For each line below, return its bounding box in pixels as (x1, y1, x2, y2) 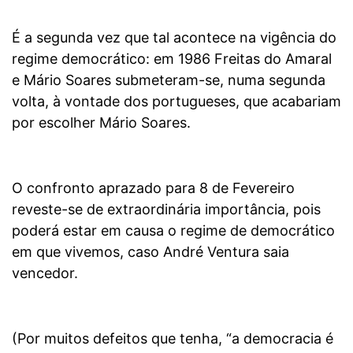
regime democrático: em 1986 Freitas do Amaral (12, 50, 332, 67)
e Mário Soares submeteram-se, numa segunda (12, 71, 325, 88)
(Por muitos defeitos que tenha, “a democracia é (12, 329, 333, 347)
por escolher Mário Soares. (12, 113, 191, 131)
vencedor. (12, 264, 78, 281)
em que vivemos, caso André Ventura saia (12, 243, 289, 260)
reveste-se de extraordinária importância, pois (12, 200, 321, 217)
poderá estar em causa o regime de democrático (12, 221, 335, 239)
